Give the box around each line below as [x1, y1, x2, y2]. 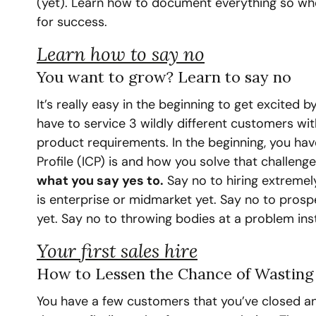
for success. [37, 13, 107, 31]
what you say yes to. [37, 172, 164, 190]
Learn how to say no [37, 42, 205, 66]
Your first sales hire [37, 239, 197, 263]
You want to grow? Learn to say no [37, 67, 291, 87]
